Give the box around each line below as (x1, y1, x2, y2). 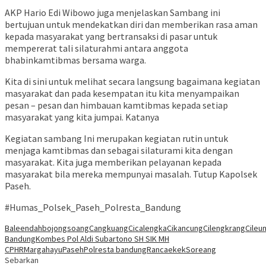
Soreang (186, 244, 216, 255)
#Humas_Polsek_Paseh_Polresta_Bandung (5, 201, 181, 214)
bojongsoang (42, 223, 89, 234)
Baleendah (5, 223, 42, 234)
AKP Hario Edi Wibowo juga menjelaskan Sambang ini (5, 7, 220, 19)
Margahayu (24, 244, 62, 255)
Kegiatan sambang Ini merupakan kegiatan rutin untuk (5, 132, 228, 145)
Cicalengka (128, 223, 167, 234)
